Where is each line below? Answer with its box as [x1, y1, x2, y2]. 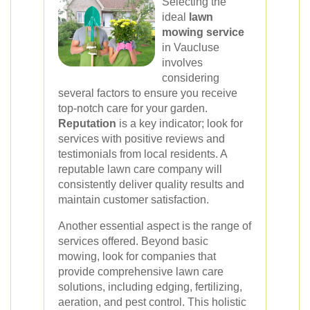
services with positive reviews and [58, 133, 225, 145]
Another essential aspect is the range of [58, 220, 251, 232]
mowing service [162, 26, 244, 38]
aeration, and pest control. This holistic [58, 296, 246, 308]
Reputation [58, 118, 116, 129]
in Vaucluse [162, 42, 219, 53]
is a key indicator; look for [116, 118, 243, 129]
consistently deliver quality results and [58, 179, 244, 190]
